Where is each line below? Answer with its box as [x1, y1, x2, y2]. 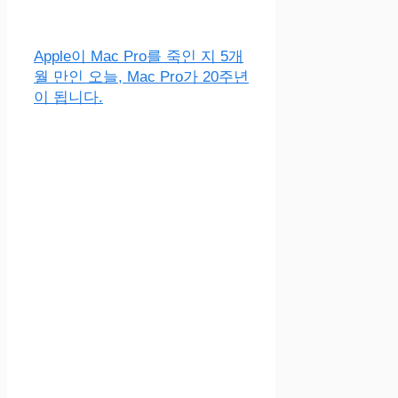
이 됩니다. [34, 88, 103, 106]
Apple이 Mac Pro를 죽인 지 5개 [34, 47, 243, 65]
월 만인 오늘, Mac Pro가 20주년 [34, 68, 249, 85]
